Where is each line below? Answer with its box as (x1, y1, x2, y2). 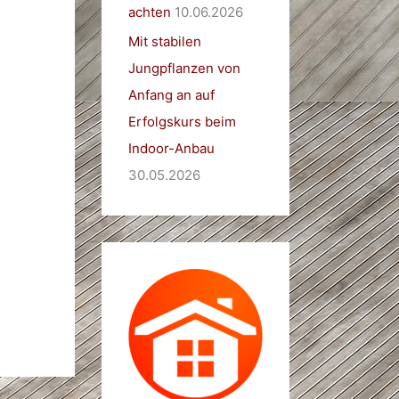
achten (127, 3, 171, 20)
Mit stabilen (127, 33, 201, 51)
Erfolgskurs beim (127, 113, 236, 131)
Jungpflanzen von (127, 60, 240, 77)
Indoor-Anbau (127, 140, 215, 158)
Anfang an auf (127, 86, 215, 104)
